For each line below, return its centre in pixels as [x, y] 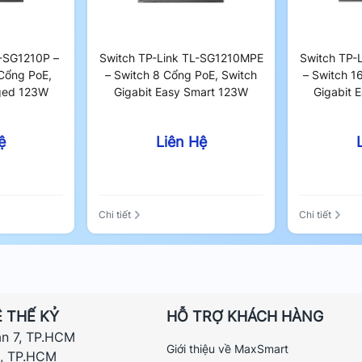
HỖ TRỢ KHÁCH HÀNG [244, 316]
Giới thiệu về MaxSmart [227, 348]
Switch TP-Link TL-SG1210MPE [181, 58]
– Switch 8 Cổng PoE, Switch [181, 75]
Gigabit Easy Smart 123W [181, 92]
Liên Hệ [181, 142]
